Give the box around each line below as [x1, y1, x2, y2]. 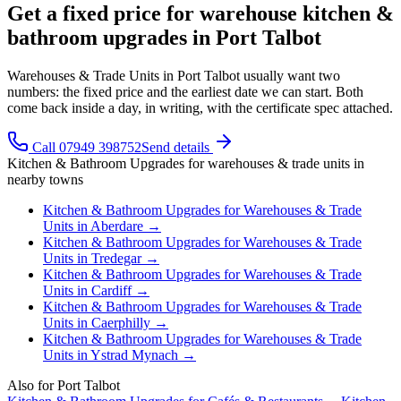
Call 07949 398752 [29, 139, 141, 155]
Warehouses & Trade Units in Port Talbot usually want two [7, 67, 340, 83]
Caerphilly [91, 314, 150, 330]
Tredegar [91, 250, 141, 266]
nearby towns [7, 171, 83, 187]
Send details [141, 139, 213, 155]
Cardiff [91, 282, 132, 298]
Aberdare [90, 218, 143, 234]
